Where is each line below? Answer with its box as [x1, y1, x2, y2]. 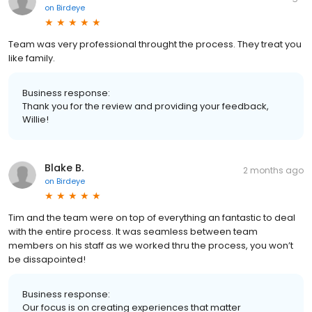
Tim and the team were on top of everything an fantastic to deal [8, 210, 295, 224]
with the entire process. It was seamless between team [8, 224, 258, 238]
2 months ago [243, 164, 304, 176]
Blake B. [45, 160, 84, 175]
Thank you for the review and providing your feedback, [22, 99, 269, 113]
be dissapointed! [8, 252, 86, 266]
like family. [8, 51, 55, 65]
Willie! [22, 112, 49, 126]
